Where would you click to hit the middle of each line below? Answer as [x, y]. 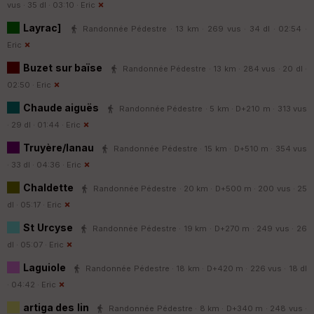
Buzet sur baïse [64, 67]
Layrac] [42, 27]
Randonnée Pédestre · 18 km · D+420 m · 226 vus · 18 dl [197, 268]
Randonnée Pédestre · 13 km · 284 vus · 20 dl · [214, 68]
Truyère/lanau [60, 147]
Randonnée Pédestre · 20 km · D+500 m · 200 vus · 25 [200, 188]
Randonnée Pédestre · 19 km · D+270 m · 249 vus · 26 [200, 228]
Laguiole [46, 267]
